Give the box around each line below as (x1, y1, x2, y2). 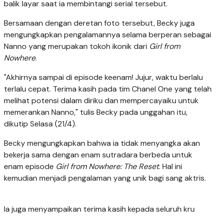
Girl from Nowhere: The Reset (56, 161, 159, 172)
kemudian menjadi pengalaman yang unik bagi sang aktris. (4, 173, 206, 184)
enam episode (4, 161, 56, 172)
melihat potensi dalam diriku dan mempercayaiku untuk (4, 95, 199, 106)
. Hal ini (159, 161, 182, 172)
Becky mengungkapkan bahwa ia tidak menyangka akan (4, 138, 200, 149)
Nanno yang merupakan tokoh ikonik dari (4, 41, 149, 52)
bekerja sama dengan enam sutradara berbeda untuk (4, 150, 192, 160)
